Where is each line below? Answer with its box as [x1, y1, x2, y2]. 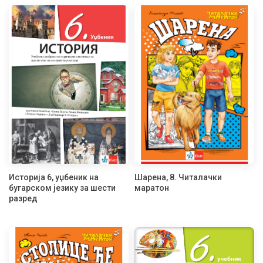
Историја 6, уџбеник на [9, 173, 99, 183]
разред [9, 194, 38, 204]
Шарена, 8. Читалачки [134, 173, 222, 183]
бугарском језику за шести [9, 183, 116, 193]
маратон [134, 183, 169, 193]
